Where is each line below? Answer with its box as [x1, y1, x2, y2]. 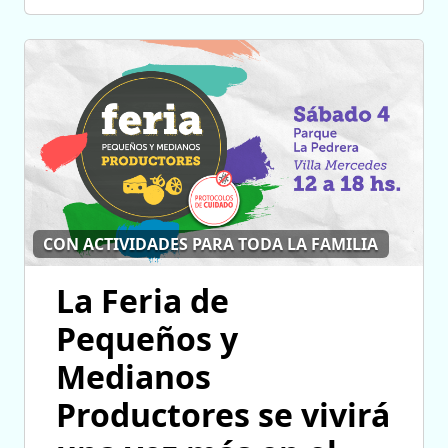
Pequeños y [56, 316, 238, 360]
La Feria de [56, 278, 229, 322]
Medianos [56, 354, 211, 398]
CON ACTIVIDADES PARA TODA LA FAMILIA [43, 232, 379, 255]
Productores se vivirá [56, 392, 390, 436]
